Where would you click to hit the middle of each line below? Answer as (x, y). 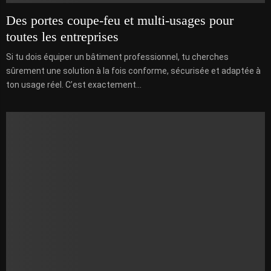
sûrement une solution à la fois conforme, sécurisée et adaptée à (133, 70)
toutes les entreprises (62, 36)
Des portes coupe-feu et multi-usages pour (120, 20)
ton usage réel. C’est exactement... (74, 84)
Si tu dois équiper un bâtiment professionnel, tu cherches (117, 57)
